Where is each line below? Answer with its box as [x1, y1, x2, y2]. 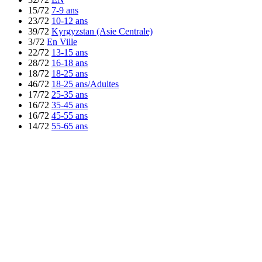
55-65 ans [51, 120, 88, 131]
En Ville [47, 36, 77, 47]
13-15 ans [51, 47, 88, 57]
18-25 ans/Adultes [51, 78, 119, 89]
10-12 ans [51, 15, 88, 26]
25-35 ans [51, 89, 88, 99]
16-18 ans [51, 57, 88, 68]
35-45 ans [51, 99, 88, 110]
